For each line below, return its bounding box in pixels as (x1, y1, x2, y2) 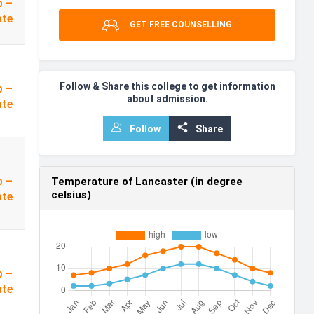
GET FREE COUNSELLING (130, 20, 233, 30)
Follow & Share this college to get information (59, 81, 275, 93)
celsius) (51, 189, 92, 202)
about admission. (126, 93, 208, 105)
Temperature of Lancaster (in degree (51, 175, 243, 189)
